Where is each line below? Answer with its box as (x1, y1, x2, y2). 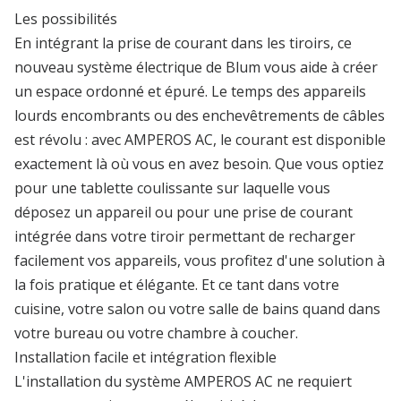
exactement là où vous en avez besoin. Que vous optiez (14, 153, 384, 174)
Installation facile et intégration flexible (14, 346, 277, 367)
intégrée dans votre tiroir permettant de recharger (14, 226, 355, 246)
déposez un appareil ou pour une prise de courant (14, 201, 353, 222)
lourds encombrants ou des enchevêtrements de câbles (14, 105, 385, 125)
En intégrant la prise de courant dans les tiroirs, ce (14, 32, 352, 53)
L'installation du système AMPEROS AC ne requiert (14, 371, 352, 391)
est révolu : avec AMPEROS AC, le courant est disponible (14, 129, 386, 149)
